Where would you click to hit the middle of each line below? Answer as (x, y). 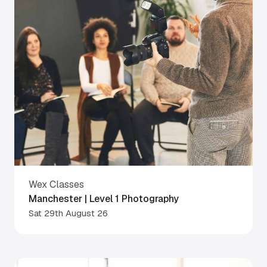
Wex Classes (56, 184)
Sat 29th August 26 (68, 213)
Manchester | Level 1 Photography (104, 199)
